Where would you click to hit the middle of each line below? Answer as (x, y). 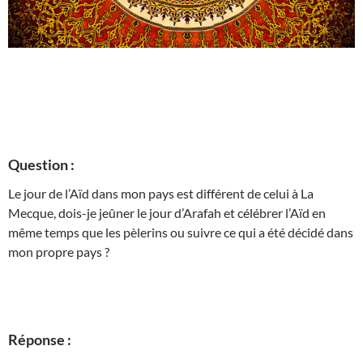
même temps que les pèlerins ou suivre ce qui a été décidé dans (181, 233)
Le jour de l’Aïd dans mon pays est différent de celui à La (161, 194)
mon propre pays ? (59, 252)
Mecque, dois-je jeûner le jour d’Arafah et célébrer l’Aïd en (167, 213)
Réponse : (40, 340)
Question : (41, 165)
